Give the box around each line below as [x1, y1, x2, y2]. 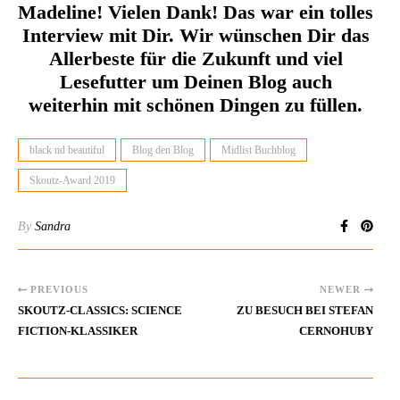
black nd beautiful [29, 144, 104, 157]
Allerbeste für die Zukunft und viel [48, 47, 343, 71]
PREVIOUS [26, 284, 88, 296]
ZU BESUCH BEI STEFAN [237, 304, 373, 318]
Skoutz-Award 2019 [29, 174, 115, 187]
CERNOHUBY [299, 324, 373, 338]
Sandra [35, 220, 71, 234]
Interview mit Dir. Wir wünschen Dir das [21, 24, 370, 47]
